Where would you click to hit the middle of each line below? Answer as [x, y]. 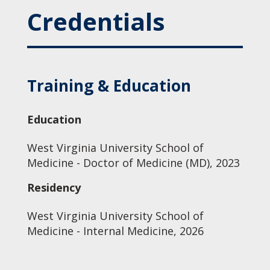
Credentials [96, 21]
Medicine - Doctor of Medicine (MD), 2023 [133, 163]
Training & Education [109, 86]
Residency [54, 187]
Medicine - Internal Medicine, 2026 [115, 231]
